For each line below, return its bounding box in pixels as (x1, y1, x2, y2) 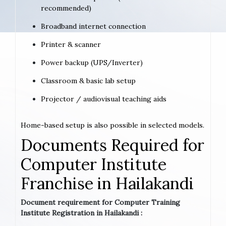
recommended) (41, 3, 91, 13)
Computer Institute (21, 153, 166, 175)
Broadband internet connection (41, 21, 146, 31)
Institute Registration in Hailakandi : (21, 208, 142, 217)
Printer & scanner (41, 39, 101, 49)
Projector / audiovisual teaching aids (41, 94, 166, 103)
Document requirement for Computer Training (21, 197, 180, 207)
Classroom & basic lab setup (41, 76, 136, 85)
